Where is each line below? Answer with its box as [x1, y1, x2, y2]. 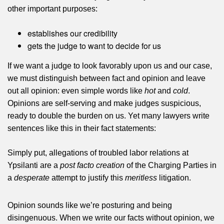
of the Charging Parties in [124, 161, 216, 170]
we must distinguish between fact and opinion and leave [7, 74, 205, 83]
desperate [14, 173, 49, 182]
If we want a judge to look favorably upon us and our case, [7, 61, 212, 70]
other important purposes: [7, 4, 97, 13]
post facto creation [60, 161, 124, 170]
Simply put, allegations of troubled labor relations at [7, 148, 188, 157]
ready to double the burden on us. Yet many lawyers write [7, 111, 209, 120]
